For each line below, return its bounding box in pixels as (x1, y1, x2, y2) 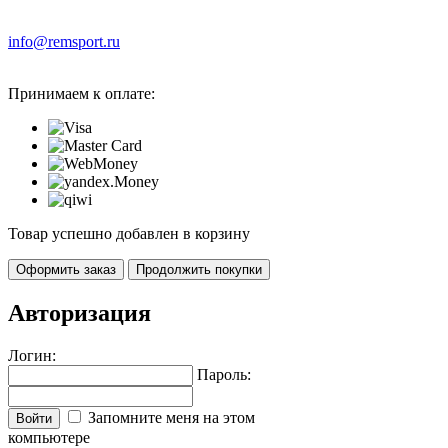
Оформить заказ (16, 261, 116, 277)
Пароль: (197, 365, 251, 383)
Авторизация (8, 299, 151, 326)
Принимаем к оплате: (8, 84, 155, 102)
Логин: (8, 346, 56, 364)
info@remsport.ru (8, 32, 120, 50)
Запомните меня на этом (88, 408, 255, 426)
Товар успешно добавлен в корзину (8, 224, 250, 242)
